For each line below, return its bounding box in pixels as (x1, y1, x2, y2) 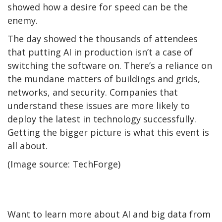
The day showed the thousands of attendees (7, 32, 198, 45)
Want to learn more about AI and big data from (7, 208, 211, 220)
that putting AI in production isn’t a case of (7, 46, 193, 58)
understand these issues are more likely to (7, 99, 190, 111)
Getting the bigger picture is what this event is (7, 126, 209, 138)
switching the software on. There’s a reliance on (7, 59, 212, 71)
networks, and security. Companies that (7, 86, 178, 98)
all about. (7, 139, 48, 152)
